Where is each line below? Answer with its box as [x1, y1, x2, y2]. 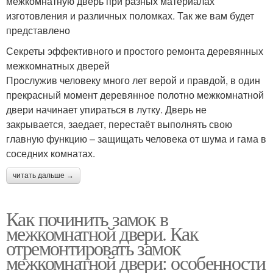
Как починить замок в [6, 205, 168, 232]
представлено [6, 23, 70, 38]
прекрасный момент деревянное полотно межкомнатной [6, 88, 264, 102]
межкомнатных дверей [6, 58, 110, 73]
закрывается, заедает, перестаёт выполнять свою [6, 117, 232, 132]
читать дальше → [13, 171, 74, 180]
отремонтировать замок [6, 235, 181, 261]
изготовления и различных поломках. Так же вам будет [6, 9, 254, 23]
